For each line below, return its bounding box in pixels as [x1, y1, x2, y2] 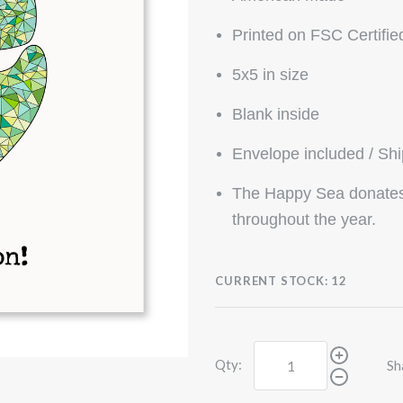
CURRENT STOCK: [215, 273, 328, 288]
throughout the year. [232, 210, 377, 228]
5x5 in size [232, 66, 309, 84]
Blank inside [232, 105, 320, 123]
